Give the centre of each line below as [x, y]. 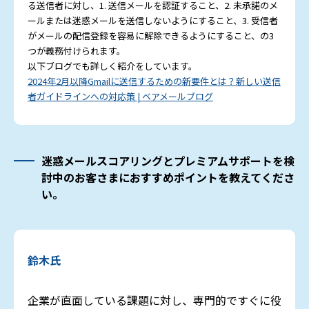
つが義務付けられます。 [77, 51]
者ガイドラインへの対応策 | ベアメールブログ [120, 97]
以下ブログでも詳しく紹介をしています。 [112, 66]
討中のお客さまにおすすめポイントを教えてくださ [168, 178]
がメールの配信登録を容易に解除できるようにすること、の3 [151, 36]
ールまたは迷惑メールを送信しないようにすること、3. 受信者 [153, 21]
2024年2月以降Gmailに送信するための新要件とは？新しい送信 [154, 81]
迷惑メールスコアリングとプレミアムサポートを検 [168, 161]
